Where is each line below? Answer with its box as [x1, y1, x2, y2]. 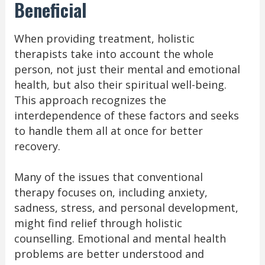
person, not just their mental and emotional [14, 62, 240, 77]
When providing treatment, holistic [14, 31, 195, 46]
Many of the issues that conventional [14, 170, 203, 185]
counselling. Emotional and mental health [14, 231, 226, 246]
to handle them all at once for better [14, 124, 203, 138]
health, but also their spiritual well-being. [14, 77, 227, 92]
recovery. [14, 139, 60, 154]
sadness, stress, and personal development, [14, 201, 238, 215]
